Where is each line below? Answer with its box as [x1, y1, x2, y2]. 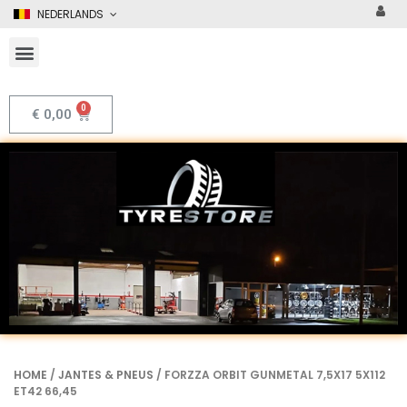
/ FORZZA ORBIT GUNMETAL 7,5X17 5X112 [154, 366, 385, 382]
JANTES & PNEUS [58, 366, 154, 382]
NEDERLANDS [35, 6, 106, 22]
